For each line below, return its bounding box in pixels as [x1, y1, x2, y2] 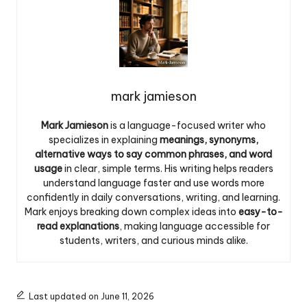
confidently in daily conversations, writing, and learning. [27, 191, 280, 204]
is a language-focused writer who [108, 119, 266, 132]
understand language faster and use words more [42, 177, 265, 189]
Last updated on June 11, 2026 [28, 291, 154, 302]
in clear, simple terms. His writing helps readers [62, 162, 273, 175]
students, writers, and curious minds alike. [59, 234, 248, 247]
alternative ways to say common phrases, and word [35, 148, 272, 160]
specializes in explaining [49, 134, 160, 146]
